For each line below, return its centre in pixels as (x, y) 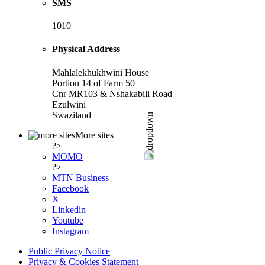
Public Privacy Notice (69, 251)
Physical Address (86, 49)
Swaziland (72, 115)
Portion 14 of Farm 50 (93, 83)
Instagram (70, 231)
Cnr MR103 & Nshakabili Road (112, 93)
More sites (94, 135)
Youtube (68, 220)
